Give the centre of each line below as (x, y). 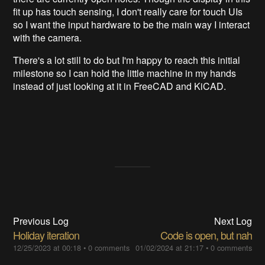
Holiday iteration (46, 235)
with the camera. (48, 37)
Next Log (233, 221)
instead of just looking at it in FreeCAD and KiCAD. (120, 86)
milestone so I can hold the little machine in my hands (125, 73)
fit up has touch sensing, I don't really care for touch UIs (128, 11)
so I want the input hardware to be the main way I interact (132, 24)
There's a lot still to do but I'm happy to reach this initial (127, 60)
